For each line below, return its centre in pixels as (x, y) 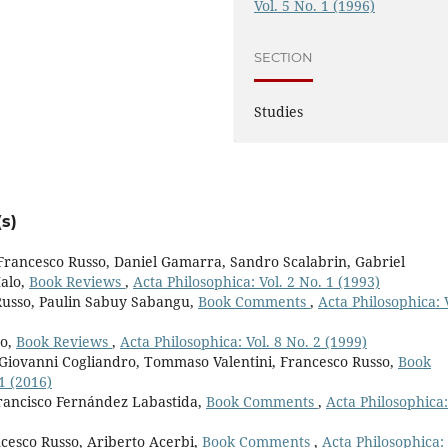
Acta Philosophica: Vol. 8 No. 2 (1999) (243, 341)
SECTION (284, 57)
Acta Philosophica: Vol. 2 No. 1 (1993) (256, 281)
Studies (279, 111)
